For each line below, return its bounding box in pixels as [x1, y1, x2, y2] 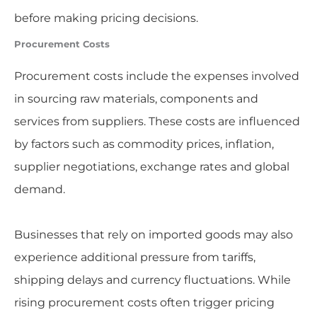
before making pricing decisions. [13, 11, 198, 25]
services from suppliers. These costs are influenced [13, 115, 300, 129]
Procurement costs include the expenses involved [13, 69, 299, 83]
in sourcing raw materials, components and [13, 92, 258, 106]
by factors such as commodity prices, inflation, [13, 137, 274, 151]
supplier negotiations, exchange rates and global [13, 160, 289, 174]
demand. [13, 183, 65, 197]
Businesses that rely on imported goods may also [13, 228, 293, 242]
